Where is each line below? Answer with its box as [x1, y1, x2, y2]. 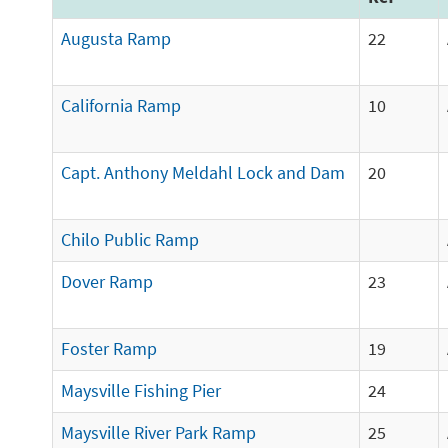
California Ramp [61, 95, 181, 117]
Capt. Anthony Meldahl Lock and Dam [61, 162, 345, 184]
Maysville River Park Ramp [61, 422, 256, 444]
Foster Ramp [61, 338, 157, 360]
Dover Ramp [61, 271, 153, 293]
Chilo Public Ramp [61, 229, 199, 251]
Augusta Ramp [61, 28, 171, 50]
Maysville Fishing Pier [61, 380, 221, 402]
